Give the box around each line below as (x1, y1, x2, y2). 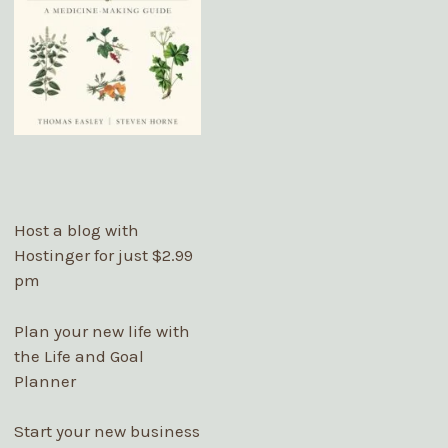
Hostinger (13, 245, 90, 266)
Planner (13, 370, 76, 391)
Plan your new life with (13, 320, 190, 341)
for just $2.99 (89, 245, 193, 266)
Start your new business (13, 421, 200, 442)
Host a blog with (13, 220, 139, 241)
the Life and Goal (13, 345, 144, 366)
